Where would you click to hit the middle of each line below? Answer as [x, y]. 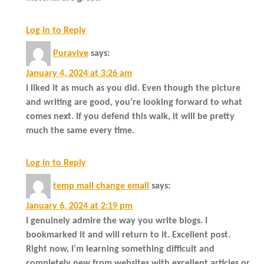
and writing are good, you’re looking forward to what [134, 102]
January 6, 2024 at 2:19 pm [79, 206]
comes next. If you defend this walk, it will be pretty [130, 116]
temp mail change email [101, 186]
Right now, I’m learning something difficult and [120, 249]
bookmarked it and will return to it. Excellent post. [128, 235]
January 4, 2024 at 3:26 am [79, 73]
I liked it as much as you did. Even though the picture [133, 88]
